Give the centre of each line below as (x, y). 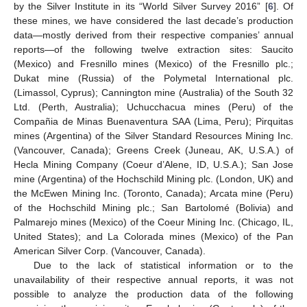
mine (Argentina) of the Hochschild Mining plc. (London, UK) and (153, 179)
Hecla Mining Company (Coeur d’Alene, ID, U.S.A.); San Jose (153, 164)
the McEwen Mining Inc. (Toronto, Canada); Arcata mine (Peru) (153, 193)
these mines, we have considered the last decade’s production (153, 20)
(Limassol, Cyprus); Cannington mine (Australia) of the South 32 (153, 92)
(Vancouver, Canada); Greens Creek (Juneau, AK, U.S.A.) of (153, 150)
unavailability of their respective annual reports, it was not (153, 279)
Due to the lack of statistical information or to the (163, 265)
